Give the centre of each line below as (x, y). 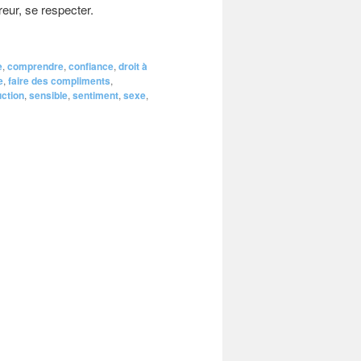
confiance (91, 66)
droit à (133, 66)
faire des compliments (59, 80)
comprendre (35, 66)
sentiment (95, 95)
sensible (48, 95)
